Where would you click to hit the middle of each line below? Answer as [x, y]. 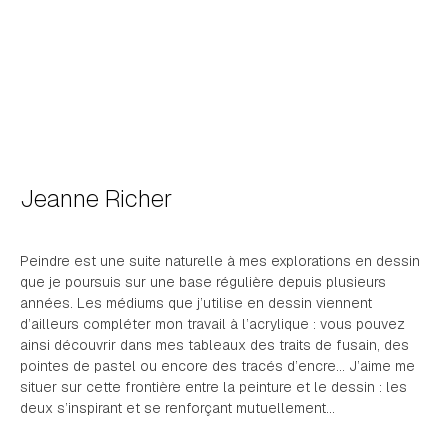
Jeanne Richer [96, 198]
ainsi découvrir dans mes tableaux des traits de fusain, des [214, 345]
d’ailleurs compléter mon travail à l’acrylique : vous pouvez [212, 324]
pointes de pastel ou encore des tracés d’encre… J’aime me [217, 366]
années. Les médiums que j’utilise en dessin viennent [196, 303]
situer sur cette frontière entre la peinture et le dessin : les [213, 387]
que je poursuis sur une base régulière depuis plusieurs [203, 282]
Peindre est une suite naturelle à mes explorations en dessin [220, 261]
